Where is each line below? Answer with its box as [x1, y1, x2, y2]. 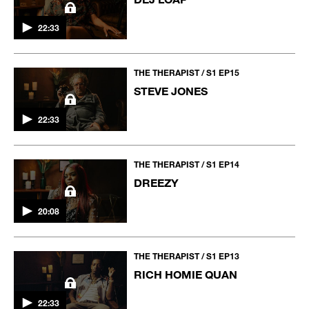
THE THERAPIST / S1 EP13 [134, 250, 240, 262]
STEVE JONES [134, 83, 208, 97]
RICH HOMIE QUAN [134, 268, 238, 281]
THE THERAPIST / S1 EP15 [134, 66, 240, 78]
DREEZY [134, 175, 179, 189]
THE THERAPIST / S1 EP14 [134, 158, 240, 170]
